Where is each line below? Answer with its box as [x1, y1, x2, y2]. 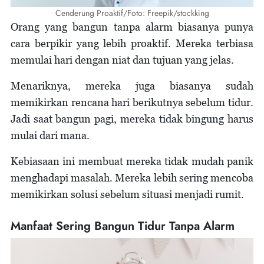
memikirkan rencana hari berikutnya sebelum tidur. [11, 96, 253, 109]
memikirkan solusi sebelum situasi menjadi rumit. [11, 188, 244, 201]
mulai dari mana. [11, 129, 90, 142]
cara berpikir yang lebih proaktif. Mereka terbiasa [11, 37, 253, 50]
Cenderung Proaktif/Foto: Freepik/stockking [55, 7, 209, 19]
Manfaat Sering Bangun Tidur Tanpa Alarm [11, 217, 235, 235]
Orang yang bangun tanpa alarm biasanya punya [11, 21, 253, 34]
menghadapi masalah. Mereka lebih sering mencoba [11, 171, 253, 184]
